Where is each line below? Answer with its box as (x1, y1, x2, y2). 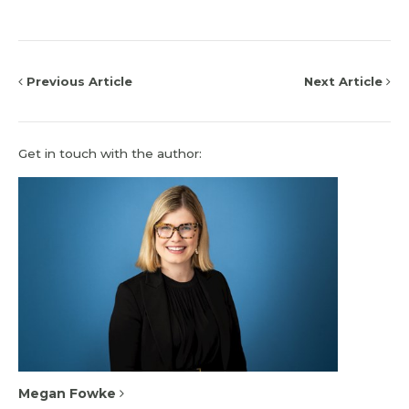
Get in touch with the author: (18, 146, 202, 162)
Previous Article (23, 73, 132, 89)
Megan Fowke (18, 384, 120, 402)
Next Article (304, 73, 386, 89)
